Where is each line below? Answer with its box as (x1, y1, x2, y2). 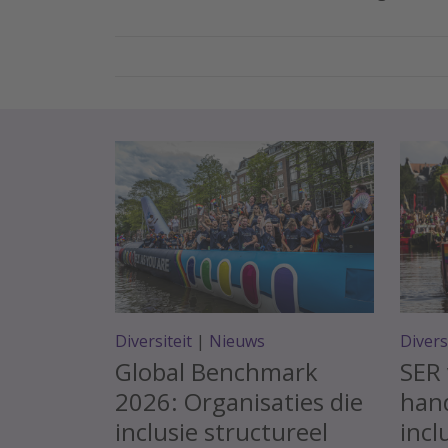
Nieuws (209, 329, 265, 352)
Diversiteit (115, 329, 192, 352)
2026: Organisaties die (115, 384, 363, 418)
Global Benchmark (115, 354, 318, 388)
